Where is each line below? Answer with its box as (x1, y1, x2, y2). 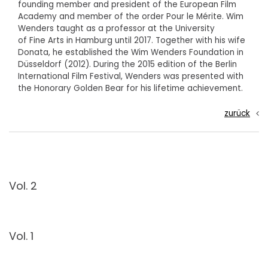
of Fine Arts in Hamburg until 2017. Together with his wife (18, 35, 245, 46)
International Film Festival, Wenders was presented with (18, 71, 243, 82)
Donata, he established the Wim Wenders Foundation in (18, 47, 243, 58)
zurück (224, 108, 250, 119)
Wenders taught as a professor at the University (18, 23, 215, 34)
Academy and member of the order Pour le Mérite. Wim (18, 11, 243, 22)
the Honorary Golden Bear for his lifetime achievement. (18, 83, 243, 94)
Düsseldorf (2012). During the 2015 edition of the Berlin (18, 59, 237, 70)
